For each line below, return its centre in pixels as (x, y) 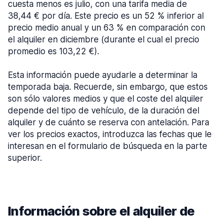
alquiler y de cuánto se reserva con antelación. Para (109, 122)
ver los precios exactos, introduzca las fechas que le (110, 134)
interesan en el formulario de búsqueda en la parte (108, 146)
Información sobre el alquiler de (101, 211)
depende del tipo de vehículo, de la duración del (104, 110)
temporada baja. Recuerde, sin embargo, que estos (108, 87)
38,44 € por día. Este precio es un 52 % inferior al (106, 16)
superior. (25, 158)
